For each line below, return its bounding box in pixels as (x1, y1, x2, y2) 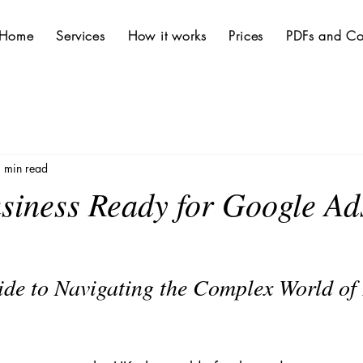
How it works (127, 27, 207, 45)
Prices (228, 27, 264, 45)
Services (56, 27, 105, 45)
